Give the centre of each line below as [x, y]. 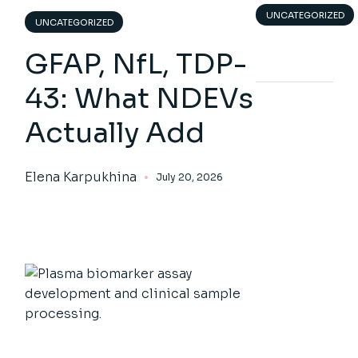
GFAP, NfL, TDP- [136, 64]
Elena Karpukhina [81, 177]
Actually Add [115, 133]
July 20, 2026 [190, 177]
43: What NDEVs [139, 98]
